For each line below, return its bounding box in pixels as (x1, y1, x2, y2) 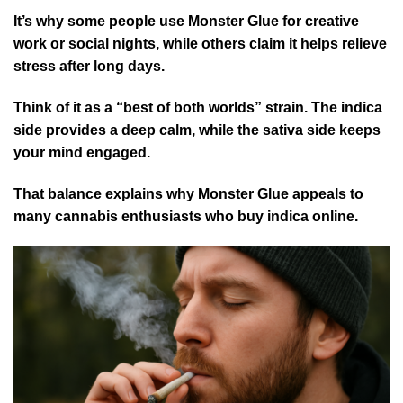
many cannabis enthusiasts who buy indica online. (13, 208, 358, 224)
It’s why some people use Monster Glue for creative (13, 13, 359, 30)
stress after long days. (13, 58, 165, 75)
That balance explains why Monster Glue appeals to (13, 185, 363, 201)
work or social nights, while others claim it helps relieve (13, 36, 387, 52)
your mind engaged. (13, 145, 150, 161)
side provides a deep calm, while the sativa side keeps (13, 122, 381, 139)
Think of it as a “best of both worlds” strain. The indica (13, 100, 382, 116)
